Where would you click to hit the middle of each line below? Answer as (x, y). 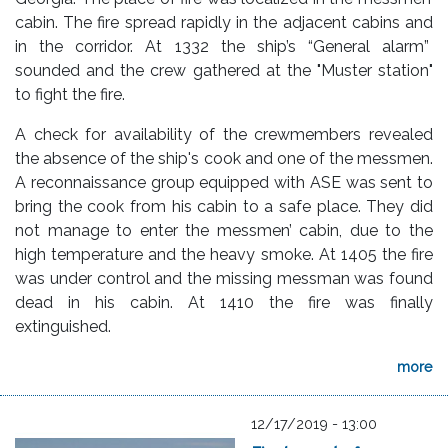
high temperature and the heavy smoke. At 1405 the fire (224, 255)
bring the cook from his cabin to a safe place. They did (224, 207)
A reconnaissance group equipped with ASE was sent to (224, 183)
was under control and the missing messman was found (224, 279)
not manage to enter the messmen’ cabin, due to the (224, 231)
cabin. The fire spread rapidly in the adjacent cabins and (224, 23)
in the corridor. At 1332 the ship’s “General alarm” (224, 47)
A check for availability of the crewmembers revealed (224, 135)
